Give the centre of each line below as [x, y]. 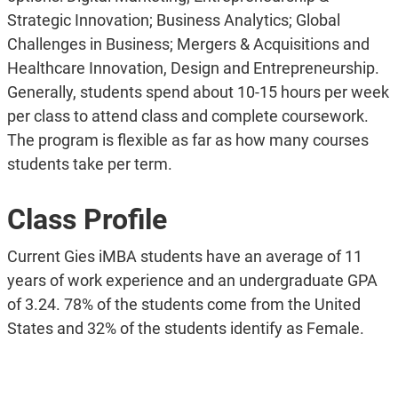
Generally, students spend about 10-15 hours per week [198, 92]
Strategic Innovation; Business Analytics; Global [173, 20]
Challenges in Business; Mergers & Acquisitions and [188, 44]
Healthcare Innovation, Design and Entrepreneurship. [193, 68]
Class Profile [87, 219]
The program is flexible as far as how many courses [187, 140]
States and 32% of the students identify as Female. [185, 328]
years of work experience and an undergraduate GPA [192, 280]
